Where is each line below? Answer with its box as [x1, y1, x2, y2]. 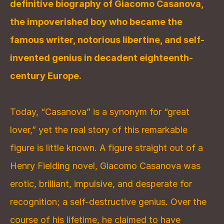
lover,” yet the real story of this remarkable [10, 124, 187, 135]
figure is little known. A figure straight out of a [10, 142, 203, 153]
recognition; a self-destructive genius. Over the [10, 196, 206, 207]
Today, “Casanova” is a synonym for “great [10, 106, 189, 117]
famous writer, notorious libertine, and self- [10, 34, 204, 45]
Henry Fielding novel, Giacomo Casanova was [10, 160, 200, 171]
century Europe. [10, 70, 81, 81]
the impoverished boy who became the [10, 16, 182, 27]
